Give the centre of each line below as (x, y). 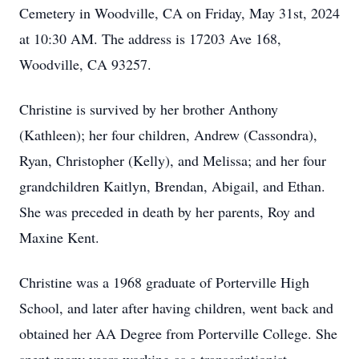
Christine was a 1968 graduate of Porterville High (164, 282)
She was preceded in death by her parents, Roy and (167, 212)
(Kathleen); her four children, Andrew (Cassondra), (168, 135)
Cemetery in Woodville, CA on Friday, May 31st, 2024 (179, 13)
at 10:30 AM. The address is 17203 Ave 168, (150, 38)
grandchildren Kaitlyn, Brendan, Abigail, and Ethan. (172, 186)
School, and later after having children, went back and (176, 308)
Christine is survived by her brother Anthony (149, 109)
